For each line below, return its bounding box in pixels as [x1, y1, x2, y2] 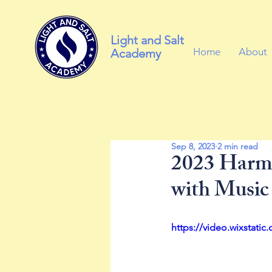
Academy [110, 46, 161, 61]
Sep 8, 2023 [171, 141, 215, 152]
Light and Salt [110, 33, 184, 47]
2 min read [217, 141, 258, 152]
